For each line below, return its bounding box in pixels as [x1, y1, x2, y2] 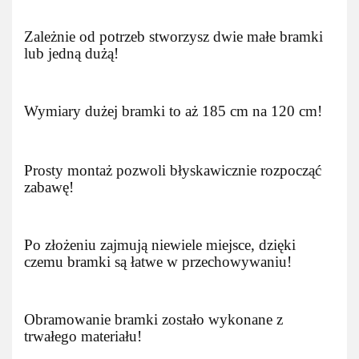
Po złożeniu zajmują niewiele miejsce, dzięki [24, 236, 296, 253]
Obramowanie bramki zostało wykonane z [24, 311, 283, 328]
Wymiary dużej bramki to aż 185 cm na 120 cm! [24, 103, 322, 119]
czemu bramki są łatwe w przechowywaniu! [24, 253, 292, 270]
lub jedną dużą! [24, 45, 119, 62]
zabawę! [24, 179, 74, 196]
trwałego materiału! [24, 328, 142, 345]
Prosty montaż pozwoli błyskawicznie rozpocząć [24, 162, 321, 179]
